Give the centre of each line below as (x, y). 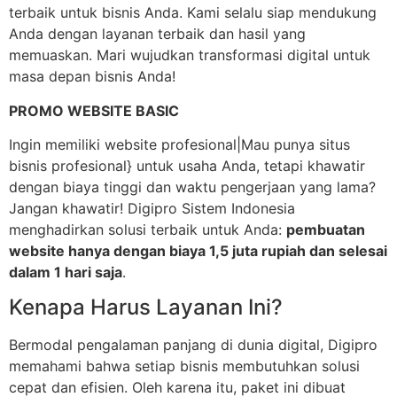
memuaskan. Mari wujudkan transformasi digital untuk (190, 55)
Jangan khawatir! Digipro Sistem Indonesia (152, 209)
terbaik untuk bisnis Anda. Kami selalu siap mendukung (193, 13)
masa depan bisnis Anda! (92, 77)
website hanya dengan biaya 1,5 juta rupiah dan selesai (198, 251)
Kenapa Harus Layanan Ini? (146, 307)
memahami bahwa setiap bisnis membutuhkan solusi (184, 366)
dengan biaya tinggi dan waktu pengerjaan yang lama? (192, 187)
